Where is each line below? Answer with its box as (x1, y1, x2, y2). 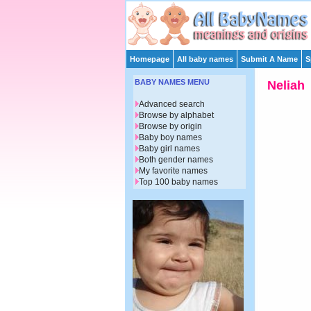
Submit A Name (241, 55, 298, 63)
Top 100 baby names (139, 177, 218, 187)
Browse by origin (139, 121, 202, 132)
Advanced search (139, 99, 205, 110)
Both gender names (139, 155, 213, 165)
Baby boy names (139, 133, 202, 143)
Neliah (267, 78, 305, 93)
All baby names (177, 55, 233, 63)
